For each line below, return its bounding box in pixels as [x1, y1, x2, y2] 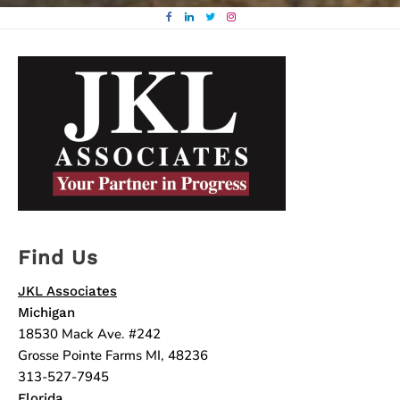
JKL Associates [18, 282, 117, 299]
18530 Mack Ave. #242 [18, 324, 161, 343]
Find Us [18, 245, 98, 269]
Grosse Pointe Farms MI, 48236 [18, 346, 208, 364]
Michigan [18, 304, 75, 321]
